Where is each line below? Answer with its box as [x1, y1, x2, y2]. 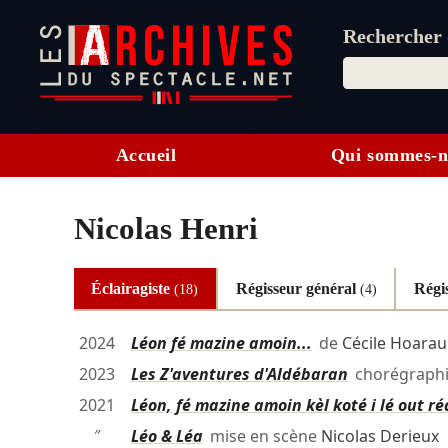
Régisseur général [235, 279, 360, 297]
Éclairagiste [91, 279, 175, 297]
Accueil [115, 145, 177, 166]
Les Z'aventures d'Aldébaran [130, 363, 348, 386]
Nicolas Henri [73, 211, 258, 247]
